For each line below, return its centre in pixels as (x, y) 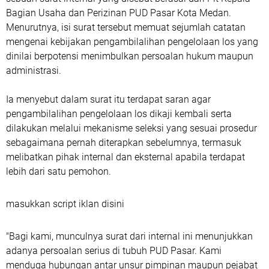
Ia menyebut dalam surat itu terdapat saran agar (108, 99)
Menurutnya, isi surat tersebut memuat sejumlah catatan (126, 27)
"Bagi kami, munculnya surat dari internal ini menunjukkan (129, 236)
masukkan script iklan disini (65, 204)
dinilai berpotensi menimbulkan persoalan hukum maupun (130, 56)
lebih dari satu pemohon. (59, 171)
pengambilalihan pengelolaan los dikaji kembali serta (119, 113)
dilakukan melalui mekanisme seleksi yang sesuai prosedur (131, 128)
